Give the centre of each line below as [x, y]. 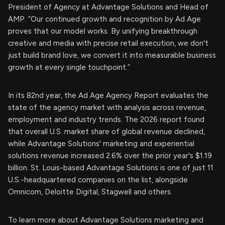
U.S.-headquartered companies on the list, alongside [98, 180]
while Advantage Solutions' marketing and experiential [101, 144]
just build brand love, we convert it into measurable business [112, 55]
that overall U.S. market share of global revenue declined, [106, 132]
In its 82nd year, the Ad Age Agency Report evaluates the [108, 96]
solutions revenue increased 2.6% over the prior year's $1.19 [110, 156]
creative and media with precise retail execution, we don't [108, 43]
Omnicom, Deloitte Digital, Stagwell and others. [90, 192]
